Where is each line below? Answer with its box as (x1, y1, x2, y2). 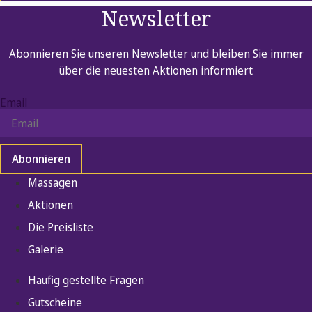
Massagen (28, 175, 77, 191)
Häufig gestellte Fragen (28, 272, 144, 288)
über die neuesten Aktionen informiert (59, 63, 253, 79)
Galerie (28, 242, 63, 258)
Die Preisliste (28, 219, 93, 235)
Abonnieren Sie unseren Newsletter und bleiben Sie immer (8, 46, 304, 62)
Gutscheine (28, 295, 82, 311)
